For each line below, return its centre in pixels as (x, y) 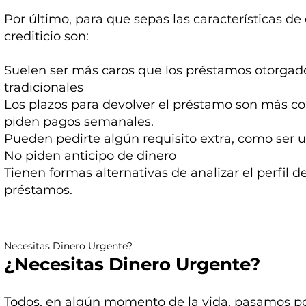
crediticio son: (47, 37)
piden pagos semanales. (79, 122)
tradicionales (44, 88)
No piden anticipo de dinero (91, 156)
